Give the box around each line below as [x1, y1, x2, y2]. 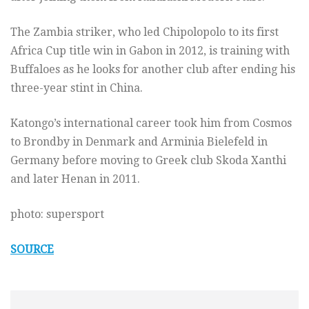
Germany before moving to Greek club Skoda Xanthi [10, 153, 286, 167]
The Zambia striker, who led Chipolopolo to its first [10, 25, 279, 39]
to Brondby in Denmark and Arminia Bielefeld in [10, 134, 268, 148]
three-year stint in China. [10, 81, 143, 94]
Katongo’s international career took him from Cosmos [10, 116, 292, 130]
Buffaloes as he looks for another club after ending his [10, 62, 295, 76]
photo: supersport [10, 207, 104, 221]
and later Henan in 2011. [10, 172, 140, 186]
